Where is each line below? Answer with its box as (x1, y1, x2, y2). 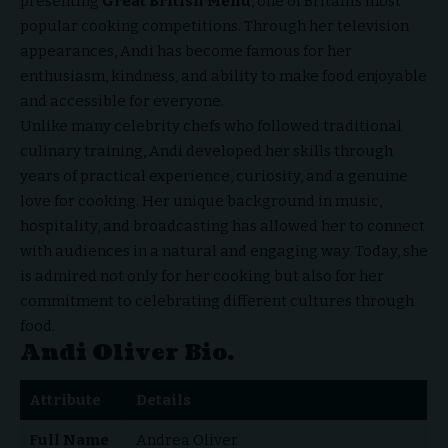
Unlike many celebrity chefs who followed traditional (20, 116, 402, 135)
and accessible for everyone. (20, 91, 224, 110)
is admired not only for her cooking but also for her (20, 266, 384, 285)
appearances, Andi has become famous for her (20, 41, 352, 60)
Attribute (28, 391, 101, 410)
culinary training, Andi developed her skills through (20, 141, 393, 160)
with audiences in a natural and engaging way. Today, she (20, 241, 428, 260)
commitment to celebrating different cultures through (20, 291, 414, 310)
